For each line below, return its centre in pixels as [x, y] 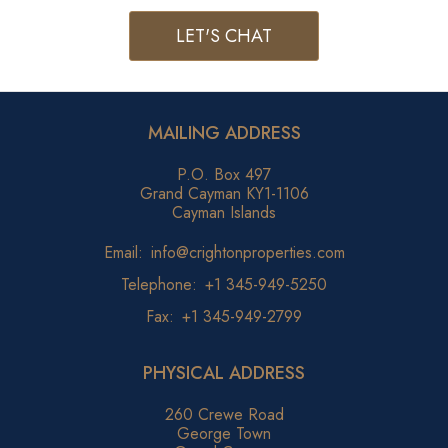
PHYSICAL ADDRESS [224, 372]
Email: [123, 252]
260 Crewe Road [224, 414]
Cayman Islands [224, 212]
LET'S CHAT [224, 35]
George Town [224, 433]
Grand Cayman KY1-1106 [224, 193]
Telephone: [159, 284]
